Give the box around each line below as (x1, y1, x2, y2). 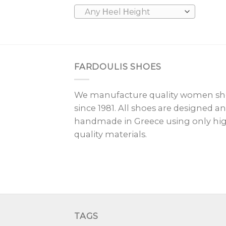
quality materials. (74, 129, 151, 140)
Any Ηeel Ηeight (84, 7, 150, 17)
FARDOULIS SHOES (74, 61, 162, 72)
